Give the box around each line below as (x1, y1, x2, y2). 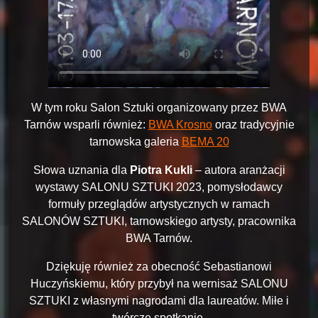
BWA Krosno (148, 119, 212, 131)
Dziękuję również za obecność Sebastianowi (46, 261, 272, 273)
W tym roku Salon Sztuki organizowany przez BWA (31, 102, 287, 114)
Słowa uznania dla (33, 164, 130, 177)
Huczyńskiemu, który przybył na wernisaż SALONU (30, 278, 288, 290)
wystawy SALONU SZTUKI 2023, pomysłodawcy (35, 181, 283, 194)
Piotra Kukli (129, 164, 192, 177)
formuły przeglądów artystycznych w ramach (48, 198, 270, 211)
